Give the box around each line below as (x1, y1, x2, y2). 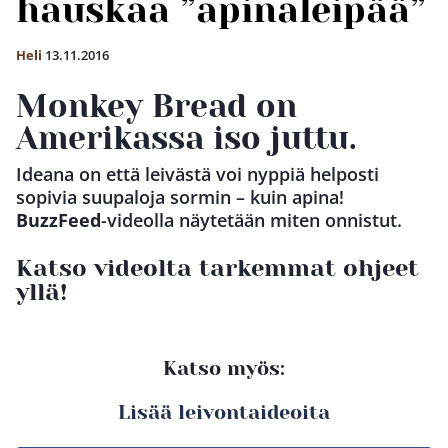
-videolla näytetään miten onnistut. (101, 208, 402, 232)
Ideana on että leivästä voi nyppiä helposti (16, 162, 379, 186)
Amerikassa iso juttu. (16, 120, 357, 157)
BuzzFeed (16, 208, 101, 232)
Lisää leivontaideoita (118, 401, 330, 424)
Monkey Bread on (16, 88, 297, 125)
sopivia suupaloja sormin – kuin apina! (16, 185, 344, 209)
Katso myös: (163, 357, 285, 380)
